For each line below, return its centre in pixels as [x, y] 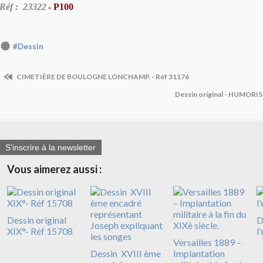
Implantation [199, 254]
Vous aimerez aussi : [54, 169]
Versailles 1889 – [207, 242]
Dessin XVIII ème [125, 254]
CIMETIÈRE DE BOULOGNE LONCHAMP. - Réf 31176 [102, 76]
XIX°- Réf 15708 [40, 231]
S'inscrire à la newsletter [50, 148]
